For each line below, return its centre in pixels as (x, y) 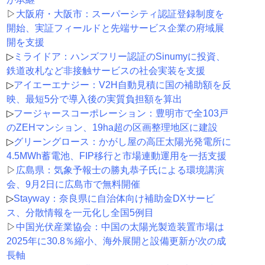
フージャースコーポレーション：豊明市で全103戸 (121, 114)
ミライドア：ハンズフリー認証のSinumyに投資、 (119, 57)
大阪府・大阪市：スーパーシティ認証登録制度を (120, 14)
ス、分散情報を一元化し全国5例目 (80, 213)
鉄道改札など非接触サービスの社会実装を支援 (106, 71)
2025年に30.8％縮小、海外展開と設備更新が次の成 (116, 241)
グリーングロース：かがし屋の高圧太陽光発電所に (122, 142)
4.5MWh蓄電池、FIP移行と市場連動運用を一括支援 (116, 156)
